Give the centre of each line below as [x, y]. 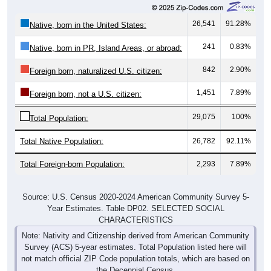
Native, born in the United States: [88, 25]
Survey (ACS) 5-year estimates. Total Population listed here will [135, 247]
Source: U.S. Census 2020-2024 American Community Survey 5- [135, 197]
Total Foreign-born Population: [72, 164]
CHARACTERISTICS [135, 220]
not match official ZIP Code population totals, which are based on [135, 258]
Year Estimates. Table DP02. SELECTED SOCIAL [135, 208]
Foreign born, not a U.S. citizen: [86, 94]
